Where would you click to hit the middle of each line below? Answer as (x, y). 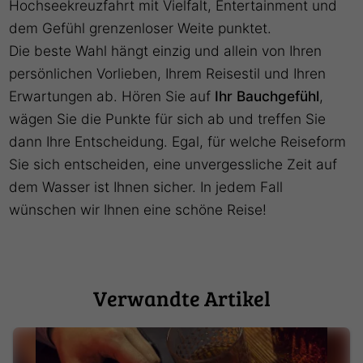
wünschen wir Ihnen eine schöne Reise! (138, 210)
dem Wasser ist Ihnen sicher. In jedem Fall (146, 187)
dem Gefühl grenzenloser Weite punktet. (141, 28)
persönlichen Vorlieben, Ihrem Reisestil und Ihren (168, 74)
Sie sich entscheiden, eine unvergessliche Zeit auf (173, 164)
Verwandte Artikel (181, 298)
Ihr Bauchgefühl (267, 96)
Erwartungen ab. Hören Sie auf (112, 96)
